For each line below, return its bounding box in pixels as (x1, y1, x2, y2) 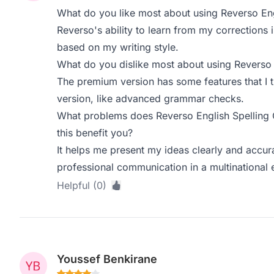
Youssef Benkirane (56, 253, 157, 265)
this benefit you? (56, 127, 133, 139)
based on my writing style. (56, 41, 179, 53)
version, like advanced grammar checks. (56, 92, 244, 105)
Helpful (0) (56, 179, 106, 191)
